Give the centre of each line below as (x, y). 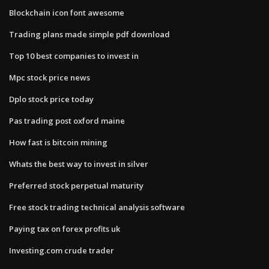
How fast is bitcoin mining (58, 142)
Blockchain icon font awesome (67, 12)
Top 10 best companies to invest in (74, 56)
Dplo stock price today (51, 99)
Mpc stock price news (50, 77)
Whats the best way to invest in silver (79, 164)
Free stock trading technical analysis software (97, 207)
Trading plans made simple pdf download (89, 34)
